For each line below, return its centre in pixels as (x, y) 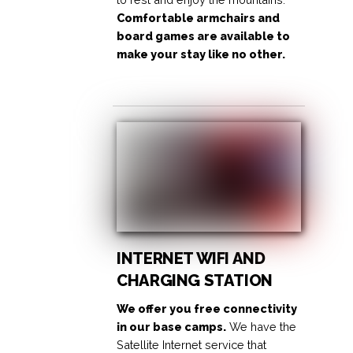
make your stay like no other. (201, 54)
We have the (262, 327)
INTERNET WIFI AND (191, 259)
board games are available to (204, 35)
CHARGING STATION (195, 281)
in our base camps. (172, 327)
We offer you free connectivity (207, 309)
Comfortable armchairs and (199, 17)
